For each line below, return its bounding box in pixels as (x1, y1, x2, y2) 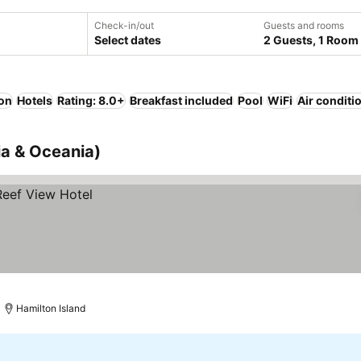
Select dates (94, 33, 161, 47)
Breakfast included (130, 93, 233, 107)
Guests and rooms (263, 19, 344, 31)
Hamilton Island (16, 302, 86, 314)
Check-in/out (94, 19, 154, 31)
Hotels (17, 93, 52, 107)
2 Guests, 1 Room (263, 33, 359, 47)
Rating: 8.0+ (57, 93, 125, 107)
